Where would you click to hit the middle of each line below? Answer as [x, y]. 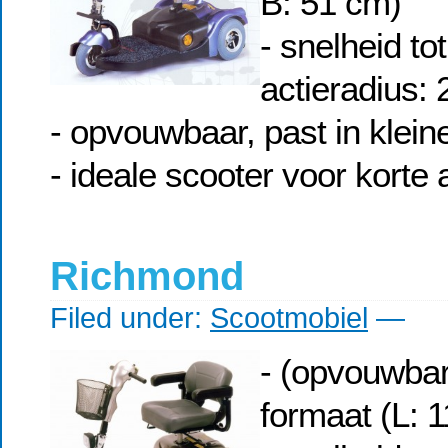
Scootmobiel [289, 318]
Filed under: [130, 318]
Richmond [147, 276]
